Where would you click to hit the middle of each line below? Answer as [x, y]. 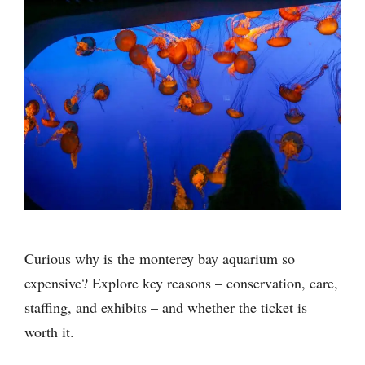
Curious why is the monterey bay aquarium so [160, 259]
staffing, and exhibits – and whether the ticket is [166, 308]
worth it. [49, 332]
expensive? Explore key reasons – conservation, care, [181, 283]
